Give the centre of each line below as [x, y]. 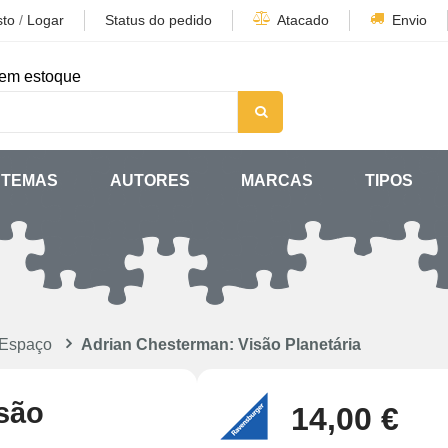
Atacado [303, 20]
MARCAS [277, 180]
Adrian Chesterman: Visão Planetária [221, 344]
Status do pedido [158, 20]
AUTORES [149, 180]
